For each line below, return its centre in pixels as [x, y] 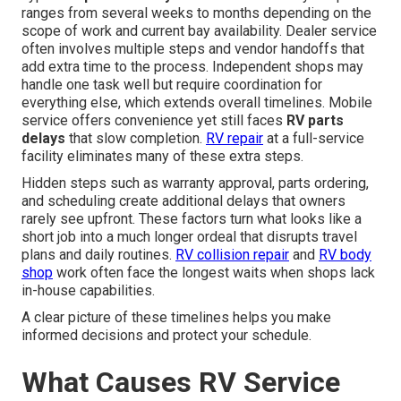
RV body [345, 255]
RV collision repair [232, 255]
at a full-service [314, 139]
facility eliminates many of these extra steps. [162, 157]
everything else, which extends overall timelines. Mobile [197, 103]
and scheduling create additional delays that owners [183, 201]
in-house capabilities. [88, 291]
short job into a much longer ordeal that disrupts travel [189, 237]
